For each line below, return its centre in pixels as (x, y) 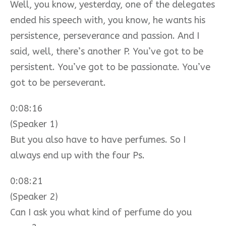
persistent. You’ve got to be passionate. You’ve (110, 67)
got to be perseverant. (58, 82)
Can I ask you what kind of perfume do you (101, 212)
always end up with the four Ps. (77, 155)
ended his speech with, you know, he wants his (108, 20)
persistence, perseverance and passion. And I (105, 36)
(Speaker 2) (34, 196)
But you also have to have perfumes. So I (98, 139)
